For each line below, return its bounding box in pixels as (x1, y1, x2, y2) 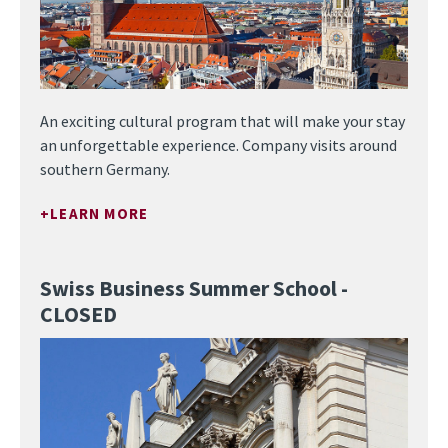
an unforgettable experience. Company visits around (40, 135, 397, 155)
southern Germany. (40, 159, 170, 179)
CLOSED (40, 301, 117, 328)
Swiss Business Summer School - (40, 275, 348, 302)
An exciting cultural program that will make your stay (40, 111, 405, 131)
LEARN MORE (50, 204, 149, 223)
